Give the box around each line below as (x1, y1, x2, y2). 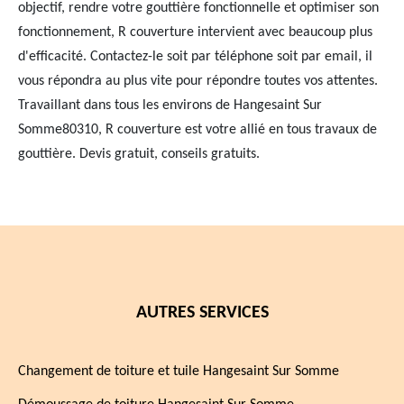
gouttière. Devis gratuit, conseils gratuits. (18, 147, 260, 161)
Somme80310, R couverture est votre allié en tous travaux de (18, 123, 377, 137)
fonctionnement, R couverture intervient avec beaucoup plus (18, 25, 372, 40)
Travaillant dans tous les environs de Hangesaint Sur (18, 98, 322, 113)
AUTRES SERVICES (135, 304, 269, 322)
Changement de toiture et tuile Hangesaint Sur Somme (18, 364, 339, 379)
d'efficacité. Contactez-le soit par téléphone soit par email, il (18, 50, 372, 64)
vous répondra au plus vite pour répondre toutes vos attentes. (18, 74, 378, 88)
